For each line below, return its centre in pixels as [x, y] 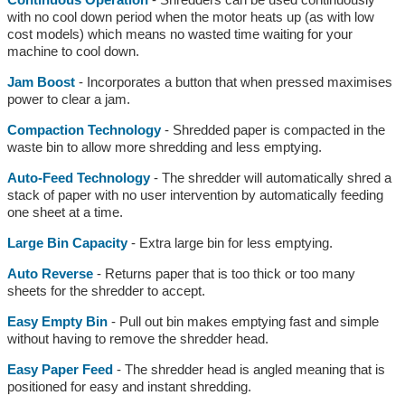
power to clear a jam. [68, 99]
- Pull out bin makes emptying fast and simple [243, 321]
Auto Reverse [50, 273]
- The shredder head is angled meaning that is [249, 369]
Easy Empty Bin [57, 321]
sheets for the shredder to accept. [106, 290]
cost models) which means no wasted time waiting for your [179, 33]
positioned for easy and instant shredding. [129, 386]
